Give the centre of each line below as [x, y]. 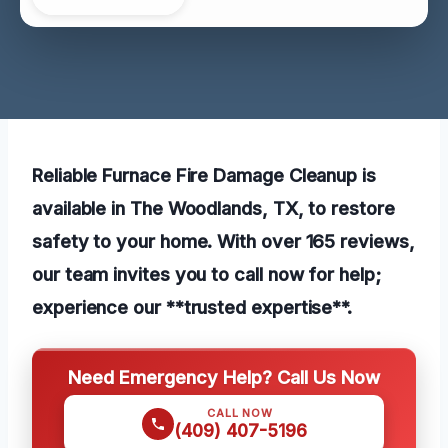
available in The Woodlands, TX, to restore [213, 207]
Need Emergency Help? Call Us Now [224, 376]
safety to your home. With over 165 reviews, [223, 240]
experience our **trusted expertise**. [192, 306]
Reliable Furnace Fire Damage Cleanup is [204, 174]
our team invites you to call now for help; [206, 273]
